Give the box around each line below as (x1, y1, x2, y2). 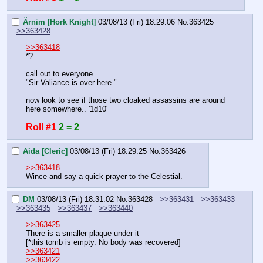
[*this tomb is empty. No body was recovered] (26, 238, 181, 247)
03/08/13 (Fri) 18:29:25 (70, 146, 147, 156)
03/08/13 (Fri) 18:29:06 (98, 18, 175, 27)
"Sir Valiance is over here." (26, 78, 117, 87)
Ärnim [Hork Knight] (23, 18, 96, 27)
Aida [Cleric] (23, 146, 68, 156)
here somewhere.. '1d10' (26, 104, 107, 114)
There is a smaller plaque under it (26, 229, 139, 238)
